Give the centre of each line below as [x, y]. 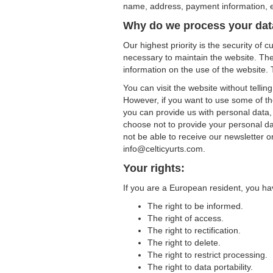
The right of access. [186, 218]
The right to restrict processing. [207, 255]
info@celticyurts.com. [164, 149]
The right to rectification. [194, 230]
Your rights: [154, 168]
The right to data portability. [200, 267]
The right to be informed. [195, 206]
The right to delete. [184, 243]
